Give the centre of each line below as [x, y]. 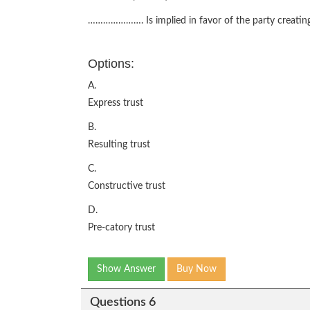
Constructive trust [127, 186]
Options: [111, 64]
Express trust [116, 103]
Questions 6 [122, 302]
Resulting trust [119, 145]
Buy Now [197, 269]
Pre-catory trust [121, 228]
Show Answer [126, 269]
